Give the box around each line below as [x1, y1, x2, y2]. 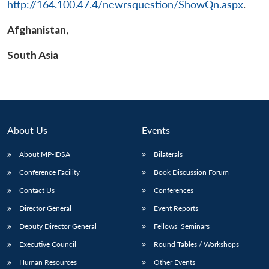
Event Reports [154, 203, 198, 213]
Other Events [154, 257, 195, 267]
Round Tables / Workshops [154, 239, 239, 249]
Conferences [154, 185, 193, 195]
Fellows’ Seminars [154, 221, 210, 231]
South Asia [7, 48, 58, 61]
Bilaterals [154, 149, 183, 159]
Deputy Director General [19, 221, 97, 231]
